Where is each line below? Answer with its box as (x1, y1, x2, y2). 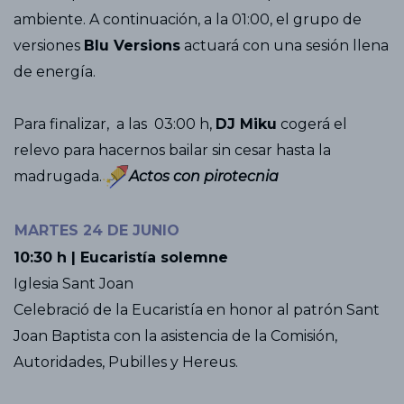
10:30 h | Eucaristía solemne (14, 249, 228, 267)
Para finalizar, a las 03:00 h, (14, 115, 216, 133)
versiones (14, 36, 84, 54)
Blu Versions (84, 36, 180, 54)
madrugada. (14, 167, 102, 185)
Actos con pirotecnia (129, 167, 279, 185)
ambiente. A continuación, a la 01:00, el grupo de (14, 10, 362, 28)
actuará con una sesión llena (180, 36, 389, 54)
